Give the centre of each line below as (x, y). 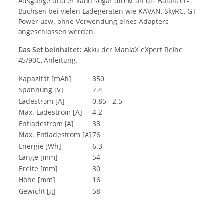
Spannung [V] (41, 89)
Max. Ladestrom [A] (50, 112)
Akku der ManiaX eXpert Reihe (132, 49)
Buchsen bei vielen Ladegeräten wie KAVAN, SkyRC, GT (107, 11)
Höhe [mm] (37, 179)
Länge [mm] (38, 157)
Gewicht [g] (37, 191)
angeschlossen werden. (57, 31)
